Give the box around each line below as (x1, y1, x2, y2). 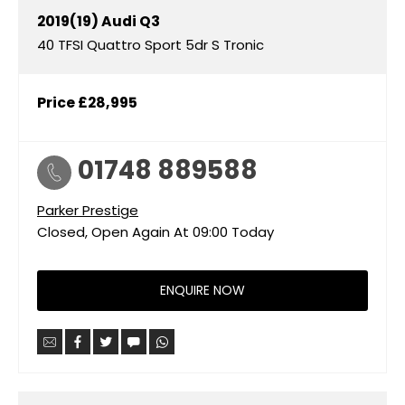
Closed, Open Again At (37, 221, 189, 241)
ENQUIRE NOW (160, 281, 245, 300)
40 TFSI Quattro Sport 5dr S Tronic (37, 34, 264, 54)
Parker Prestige (37, 200, 138, 220)
